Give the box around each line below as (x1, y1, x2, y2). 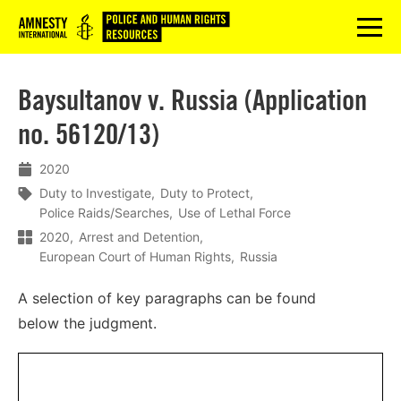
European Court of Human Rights (39, 248, 231, 264)
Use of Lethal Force (178, 205, 292, 221)
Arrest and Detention (79, 228, 200, 244)
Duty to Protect (160, 185, 251, 201)
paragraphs (145, 288, 222, 307)
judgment (90, 313, 153, 332)
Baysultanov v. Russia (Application (18, 81, 367, 117)
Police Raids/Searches (39, 205, 169, 221)
